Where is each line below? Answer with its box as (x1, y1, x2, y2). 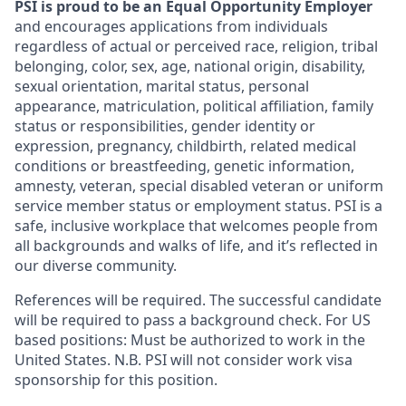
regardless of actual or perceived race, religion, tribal (14, 36, 378, 57)
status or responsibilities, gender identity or (14, 116, 315, 137)
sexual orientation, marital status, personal (14, 76, 309, 97)
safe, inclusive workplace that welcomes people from (14, 216, 378, 237)
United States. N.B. (14, 350, 145, 371)
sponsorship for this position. (14, 370, 217, 391)
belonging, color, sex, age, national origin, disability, (14, 56, 365, 77)
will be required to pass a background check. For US (14, 310, 371, 331)
